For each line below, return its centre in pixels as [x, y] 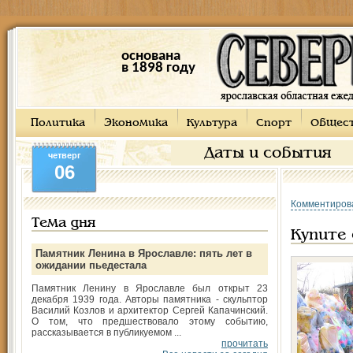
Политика [58, 123]
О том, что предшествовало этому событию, [150, 321]
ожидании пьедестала [91, 265]
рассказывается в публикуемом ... [106, 333]
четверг [64, 155]
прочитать [245, 344]
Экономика [136, 123]
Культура [212, 123]
